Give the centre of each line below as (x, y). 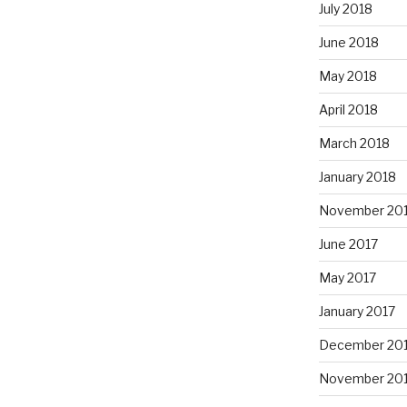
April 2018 (348, 109)
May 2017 (347, 277)
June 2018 (348, 42)
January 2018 (357, 176)
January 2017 (357, 311)
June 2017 (348, 243)
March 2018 (354, 143)
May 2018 (347, 75)
